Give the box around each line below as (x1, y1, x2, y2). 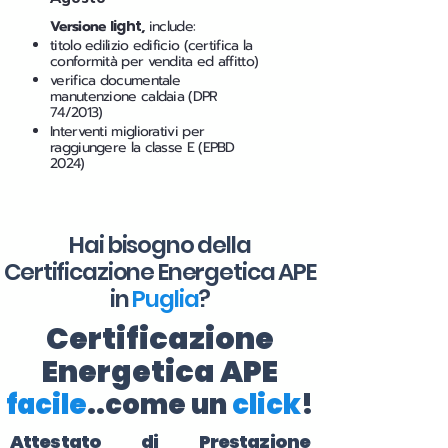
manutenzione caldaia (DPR (50, 86, 218, 107)
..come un (87, 386, 232, 423)
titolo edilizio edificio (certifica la (50, 35, 253, 56)
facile (6, 386, 87, 423)
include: (144, 16, 196, 37)
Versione (50, 16, 110, 37)
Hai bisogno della (69, 229, 251, 261)
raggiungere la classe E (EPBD (50, 137, 235, 158)
